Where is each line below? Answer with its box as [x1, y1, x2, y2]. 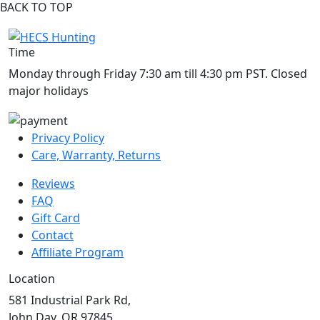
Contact [31, 226, 74, 243]
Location [9, 270, 55, 286]
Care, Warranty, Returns [31, 146, 161, 163]
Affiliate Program [31, 244, 124, 260]
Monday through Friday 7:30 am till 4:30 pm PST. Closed [9, 66, 307, 82]
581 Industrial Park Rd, [9, 291, 131, 308]
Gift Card [31, 209, 80, 226]
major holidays [9, 83, 89, 99]
